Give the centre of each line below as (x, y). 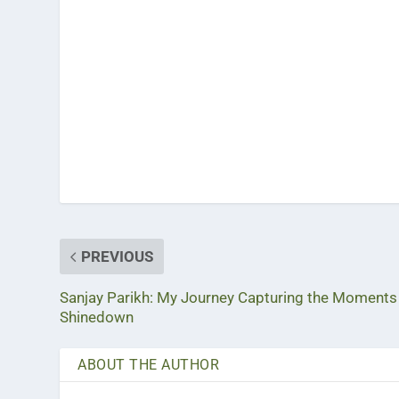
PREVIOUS (118, 257)
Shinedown (97, 318)
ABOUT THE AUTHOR (149, 365)
